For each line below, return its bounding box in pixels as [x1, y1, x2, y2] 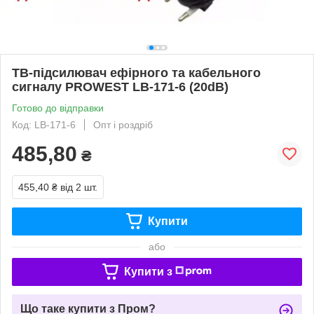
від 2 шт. [60, 181, 97, 193]
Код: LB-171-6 [12, 118, 76, 130]
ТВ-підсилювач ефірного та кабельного [12, 65, 261, 80]
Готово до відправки [12, 102, 104, 114]
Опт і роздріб [93, 118, 153, 130]
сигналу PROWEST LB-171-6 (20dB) [12, 79, 228, 94]
